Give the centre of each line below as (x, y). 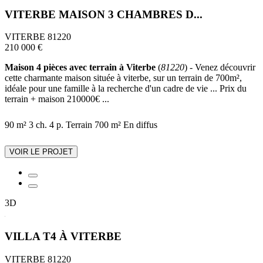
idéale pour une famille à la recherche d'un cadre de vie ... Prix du (126, 89)
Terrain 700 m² (93, 125)
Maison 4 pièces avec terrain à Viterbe (80, 68)
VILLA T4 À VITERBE (63, 236)
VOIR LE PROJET (41, 152)
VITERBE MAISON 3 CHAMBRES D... (104, 14)
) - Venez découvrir (220, 68)
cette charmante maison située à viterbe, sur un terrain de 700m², (123, 78)
